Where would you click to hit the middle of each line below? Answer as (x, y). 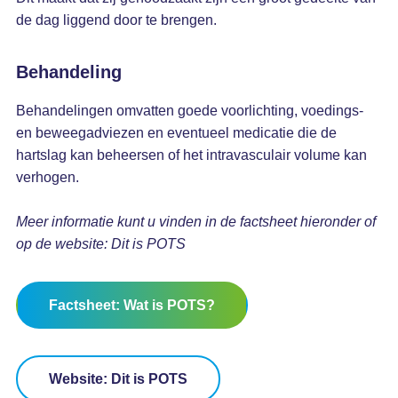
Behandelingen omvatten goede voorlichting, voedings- (189, 111)
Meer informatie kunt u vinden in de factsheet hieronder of (195, 222)
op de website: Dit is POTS (100, 244)
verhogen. (47, 177)
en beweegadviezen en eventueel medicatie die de (176, 133)
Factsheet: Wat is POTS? (131, 305)
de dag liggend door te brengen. (116, 20)
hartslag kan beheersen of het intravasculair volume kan (191, 155)
